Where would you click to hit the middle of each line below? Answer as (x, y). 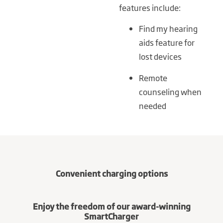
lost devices (160, 56)
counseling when (170, 91)
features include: (150, 7)
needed (152, 105)
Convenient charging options (111, 173)
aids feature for (167, 43)
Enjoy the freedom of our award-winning (111, 206)
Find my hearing (168, 29)
